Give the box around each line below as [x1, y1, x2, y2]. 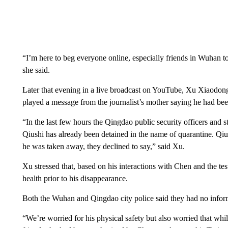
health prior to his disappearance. [22, 174, 128, 183]
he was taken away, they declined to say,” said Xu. [22, 141, 185, 151]
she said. [22, 65, 50, 74]
